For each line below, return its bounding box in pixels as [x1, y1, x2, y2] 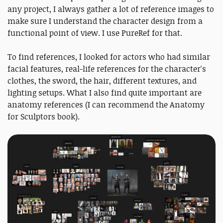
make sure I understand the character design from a [7, 15, 203, 27]
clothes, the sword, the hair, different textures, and [7, 75, 197, 87]
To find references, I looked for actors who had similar [7, 51, 210, 63]
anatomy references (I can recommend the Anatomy [7, 99, 205, 111]
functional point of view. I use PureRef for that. [7, 27, 182, 39]
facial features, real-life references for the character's [7, 63, 206, 75]
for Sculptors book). [7, 111, 80, 122]
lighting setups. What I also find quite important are [7, 87, 202, 99]
